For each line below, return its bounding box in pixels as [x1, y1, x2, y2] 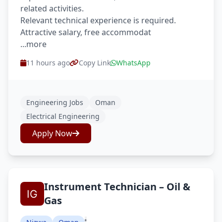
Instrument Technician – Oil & [44, 180, 190, 193]
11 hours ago [26, 58, 70, 67]
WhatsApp [116, 58, 151, 67]
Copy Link [79, 58, 111, 67]
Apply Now [32, 128, 72, 139]
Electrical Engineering [26, 111, 100, 121]
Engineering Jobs [26, 98, 83, 107]
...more [20, 39, 47, 50]
